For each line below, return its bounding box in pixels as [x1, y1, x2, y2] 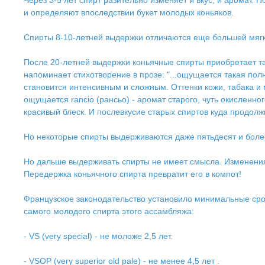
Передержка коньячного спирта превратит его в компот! [24, 169, 241, 179]
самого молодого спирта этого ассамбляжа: [24, 206, 194, 216]
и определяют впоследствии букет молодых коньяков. [24, 8, 234, 17]
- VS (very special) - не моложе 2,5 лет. [24, 231, 173, 241]
